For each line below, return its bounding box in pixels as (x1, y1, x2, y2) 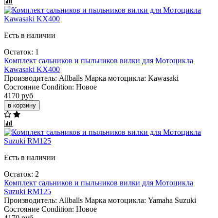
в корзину (8, 101, 36, 109)
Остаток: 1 (4, 47, 39, 56)
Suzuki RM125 (4, 187, 51, 196)
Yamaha (148, 196, 173, 204)
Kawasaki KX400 (4, 65, 60, 73)
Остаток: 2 (4, 169, 39, 178)
